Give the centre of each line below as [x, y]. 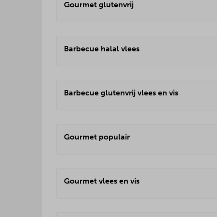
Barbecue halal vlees [102, 49]
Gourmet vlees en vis [102, 181]
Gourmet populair [97, 137]
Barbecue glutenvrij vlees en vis [121, 93]
